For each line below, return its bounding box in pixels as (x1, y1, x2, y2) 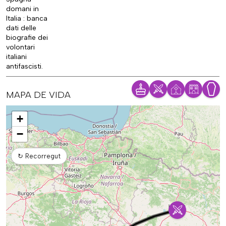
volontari (6, 43, 35, 52)
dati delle (6, 24, 36, 33)
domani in (6, 5, 39, 14)
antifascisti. (6, 62, 43, 71)
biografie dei (6, 33, 48, 42)
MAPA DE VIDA (6, 89, 71, 101)
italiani (6, 52, 27, 62)
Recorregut (23, 152, 61, 160)
